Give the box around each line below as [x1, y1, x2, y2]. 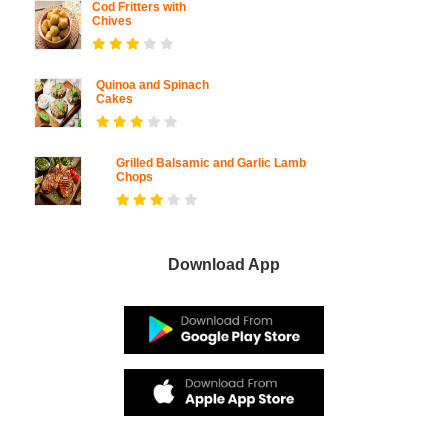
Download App [167, 256, 280, 274]
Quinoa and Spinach [96, 78, 210, 93]
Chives [92, 14, 133, 29]
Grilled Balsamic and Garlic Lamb [115, 156, 306, 171]
